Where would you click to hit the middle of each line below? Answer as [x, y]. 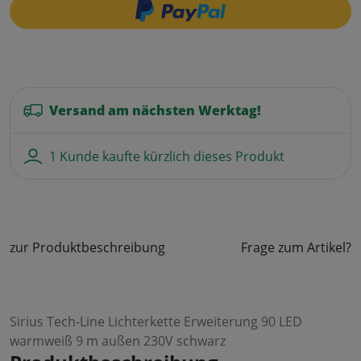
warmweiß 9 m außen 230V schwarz [118, 341]
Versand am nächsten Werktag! [155, 111]
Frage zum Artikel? [296, 248]
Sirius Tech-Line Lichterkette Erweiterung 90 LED [156, 322]
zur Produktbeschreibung [87, 248]
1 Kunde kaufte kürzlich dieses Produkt [167, 157]
